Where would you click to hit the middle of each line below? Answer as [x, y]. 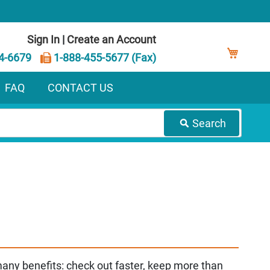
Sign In [44, 39]
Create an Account [112, 39]
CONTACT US [80, 87]
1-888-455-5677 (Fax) [104, 57]
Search [209, 123]
